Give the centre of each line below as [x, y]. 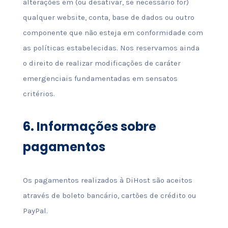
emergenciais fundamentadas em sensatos [100, 78]
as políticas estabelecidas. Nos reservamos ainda [111, 48]
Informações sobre [95, 126]
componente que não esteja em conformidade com [113, 33]
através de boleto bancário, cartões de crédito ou [109, 195]
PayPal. [35, 211]
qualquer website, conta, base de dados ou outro [108, 17]
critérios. [39, 94]
